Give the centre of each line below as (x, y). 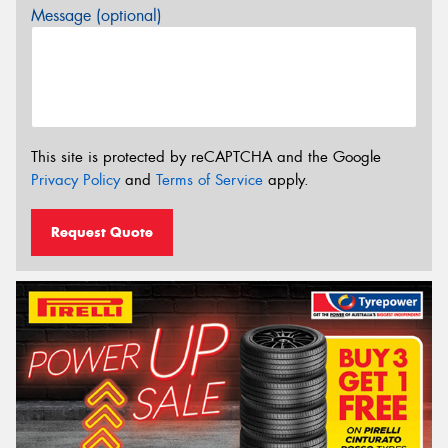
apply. (286, 180)
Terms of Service (209, 180)
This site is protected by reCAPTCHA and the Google (206, 157)
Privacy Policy (75, 180)
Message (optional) (96, 15)
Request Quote (102, 231)
